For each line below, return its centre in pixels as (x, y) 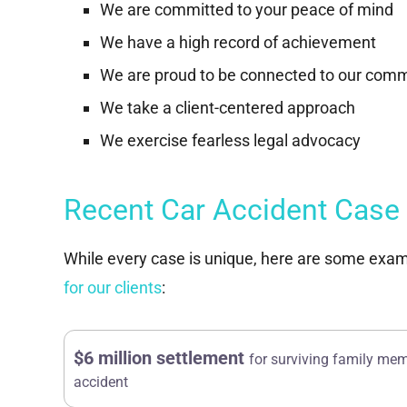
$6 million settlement (161, 357)
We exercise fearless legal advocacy (230, 141)
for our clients (113, 288)
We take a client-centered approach (228, 108)
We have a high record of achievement (238, 43)
